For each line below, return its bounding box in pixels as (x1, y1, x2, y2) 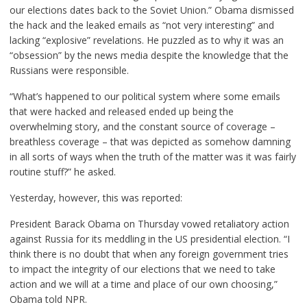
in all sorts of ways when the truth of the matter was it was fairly (9, 149, 296, 163)
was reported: (118, 191, 182, 204)
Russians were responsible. (9, 63, 129, 77)
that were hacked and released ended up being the (9, 104, 234, 118)
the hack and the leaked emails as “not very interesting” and (9, 18, 274, 32)
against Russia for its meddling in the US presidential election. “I (9, 232, 290, 245)
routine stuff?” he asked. (9, 164, 116, 178)
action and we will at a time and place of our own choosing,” (9, 277, 278, 291)
